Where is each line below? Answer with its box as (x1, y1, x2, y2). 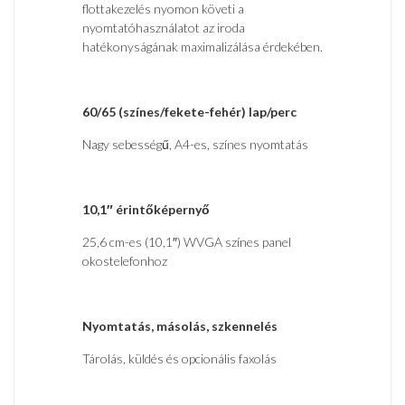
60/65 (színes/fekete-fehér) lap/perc (82, 104, 297, 120)
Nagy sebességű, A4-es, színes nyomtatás (82, 137, 308, 153)
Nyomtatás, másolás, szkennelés (82, 318, 278, 334)
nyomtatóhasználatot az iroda (82, 20, 245, 36)
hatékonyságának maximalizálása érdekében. (82, 39, 323, 55)
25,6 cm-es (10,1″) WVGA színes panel (82, 234, 291, 250)
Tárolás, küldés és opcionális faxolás (82, 351, 277, 367)
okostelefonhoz (82, 253, 167, 269)
